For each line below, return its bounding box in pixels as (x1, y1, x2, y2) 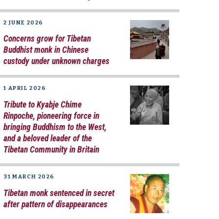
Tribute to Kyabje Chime (3, 100, 82, 110)
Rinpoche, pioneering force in (3, 111, 100, 121)
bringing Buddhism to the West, (3, 122, 107, 132)
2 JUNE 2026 (3, 19, 44, 26)
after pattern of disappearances (3, 199, 108, 209)
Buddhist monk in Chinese (3, 45, 89, 55)
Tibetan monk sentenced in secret (3, 188, 115, 198)
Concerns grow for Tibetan (3, 34, 91, 44)
